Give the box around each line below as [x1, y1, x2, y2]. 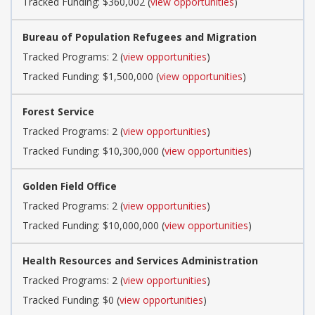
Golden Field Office [22, 179, 117, 193]
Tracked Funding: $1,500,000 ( [22, 69, 159, 83]
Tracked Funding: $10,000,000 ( [22, 218, 165, 232]
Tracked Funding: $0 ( [22, 292, 120, 307]
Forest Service [22, 104, 94, 118]
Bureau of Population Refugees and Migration [22, 30, 257, 44]
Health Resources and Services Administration [22, 253, 258, 267]
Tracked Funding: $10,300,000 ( [22, 143, 165, 157]
